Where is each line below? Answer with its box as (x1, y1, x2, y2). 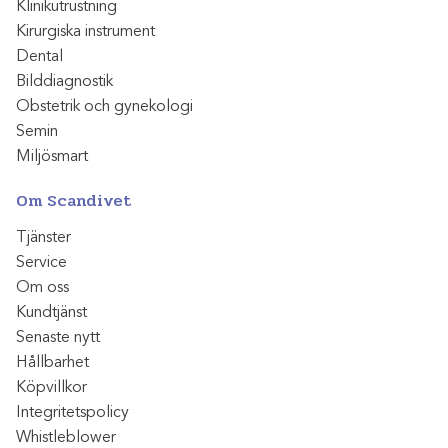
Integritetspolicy (16, 401, 129, 422)
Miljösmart (16, 145, 88, 166)
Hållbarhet (16, 351, 89, 372)
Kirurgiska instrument (16, 20, 155, 41)
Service (16, 251, 67, 272)
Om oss (16, 276, 69, 297)
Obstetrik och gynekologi (16, 95, 193, 116)
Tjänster (16, 226, 71, 247)
